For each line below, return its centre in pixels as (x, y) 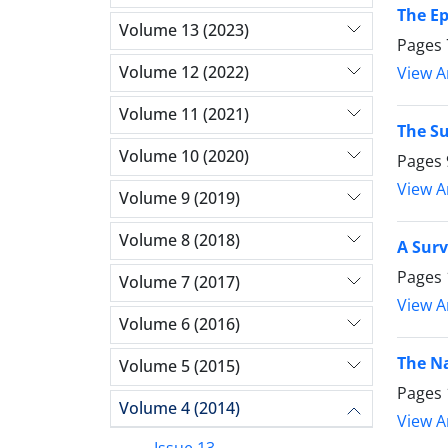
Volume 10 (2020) (184, 156)
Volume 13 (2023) (184, 30)
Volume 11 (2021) (184, 114)
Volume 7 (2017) (179, 282)
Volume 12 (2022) (184, 72)
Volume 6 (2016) (179, 324)
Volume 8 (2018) (179, 240)
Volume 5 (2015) (179, 366)
